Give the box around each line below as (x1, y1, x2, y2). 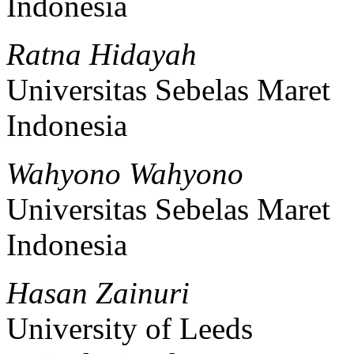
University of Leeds (6, 311, 253, 345)
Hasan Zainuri (6, 275, 190, 310)
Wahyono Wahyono (6, 156, 243, 190)
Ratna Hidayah (6, 36, 197, 71)
